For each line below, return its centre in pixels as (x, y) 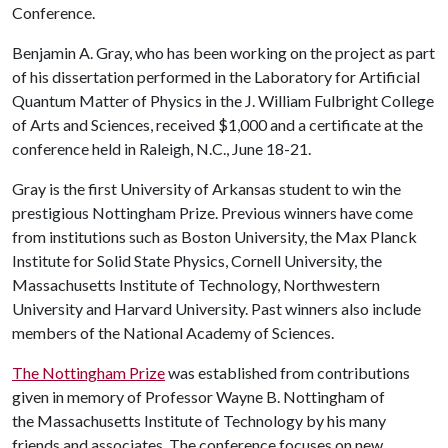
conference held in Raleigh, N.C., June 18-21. (161, 148)
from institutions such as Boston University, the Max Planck (214, 236)
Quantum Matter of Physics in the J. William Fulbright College (223, 100)
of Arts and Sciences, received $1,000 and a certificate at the (217, 124)
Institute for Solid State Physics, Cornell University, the (197, 260)
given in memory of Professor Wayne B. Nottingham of (198, 396)
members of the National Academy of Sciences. (173, 332)
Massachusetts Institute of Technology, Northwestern (196, 284)
